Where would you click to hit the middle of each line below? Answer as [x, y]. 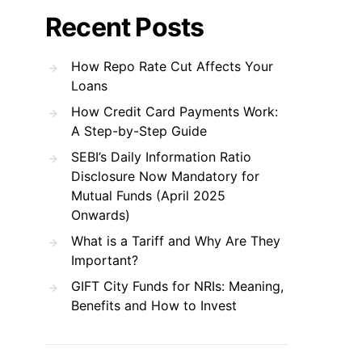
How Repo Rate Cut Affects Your [172, 66]
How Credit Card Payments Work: [175, 112]
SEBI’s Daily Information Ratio [161, 157]
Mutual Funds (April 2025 [148, 196]
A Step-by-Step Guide [139, 131]
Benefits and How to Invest [154, 305]
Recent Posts [125, 27]
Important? [105, 260]
